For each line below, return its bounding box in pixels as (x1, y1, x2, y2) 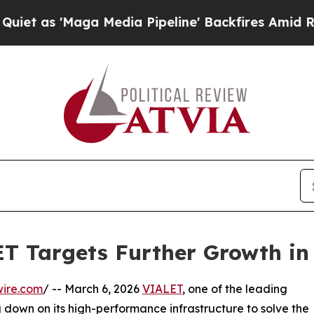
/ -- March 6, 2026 (43, 282, 142, 296)
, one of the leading (182, 282, 287, 296)
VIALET (142, 282, 182, 296)
